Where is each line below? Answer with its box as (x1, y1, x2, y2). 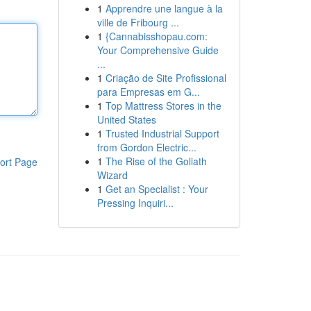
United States (96, 112, 156, 126)
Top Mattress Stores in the (105, 99, 221, 112)
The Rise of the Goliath (105, 154, 207, 168)
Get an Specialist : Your (105, 182, 208, 196)
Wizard (96, 168, 128, 182)
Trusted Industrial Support (105, 126, 219, 140)
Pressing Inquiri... (96, 196, 174, 210)
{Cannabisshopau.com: (105, 29, 208, 43)
